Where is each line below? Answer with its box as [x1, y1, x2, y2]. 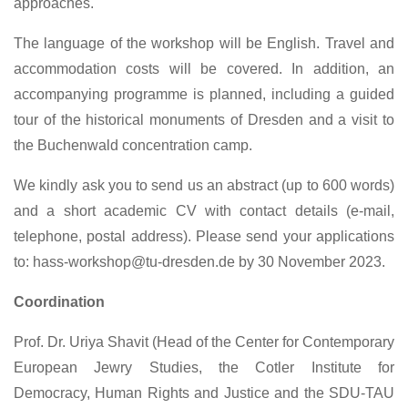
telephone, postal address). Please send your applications [14, 228, 394, 244]
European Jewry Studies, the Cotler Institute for [14, 359, 394, 375]
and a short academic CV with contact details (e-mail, [14, 202, 394, 219]
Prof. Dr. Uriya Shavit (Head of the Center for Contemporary [14, 333, 394, 350]
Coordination [14, 293, 108, 310]
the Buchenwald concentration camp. [14, 137, 256, 153]
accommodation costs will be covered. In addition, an [14, 60, 394, 76]
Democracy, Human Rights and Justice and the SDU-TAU [14, 384, 394, 401]
